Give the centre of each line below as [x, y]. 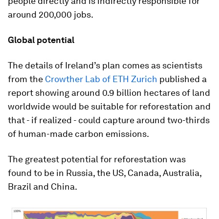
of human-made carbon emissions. [78, 134]
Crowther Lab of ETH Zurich [101, 79]
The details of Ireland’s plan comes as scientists [105, 66]
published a [182, 79]
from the [26, 79]
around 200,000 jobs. [51, 15]
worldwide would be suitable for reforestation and [109, 107]
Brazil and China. [43, 187]
